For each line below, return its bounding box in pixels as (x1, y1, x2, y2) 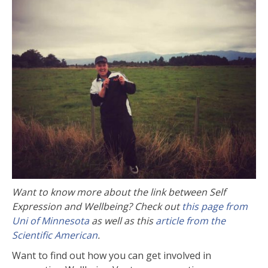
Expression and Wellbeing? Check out (12, 200, 182, 214)
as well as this (89, 214, 156, 228)
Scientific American (12, 229, 98, 242)
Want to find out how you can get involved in (12, 249, 211, 263)
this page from (182, 200, 248, 214)
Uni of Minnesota (12, 214, 89, 228)
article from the (156, 214, 226, 228)
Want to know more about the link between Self (12, 185, 226, 199)
